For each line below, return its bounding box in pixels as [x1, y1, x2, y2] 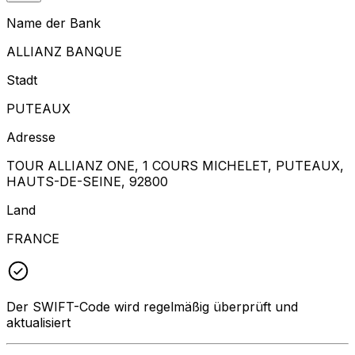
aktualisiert [6, 314, 71, 330]
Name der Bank [6, 14, 101, 31]
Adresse [6, 128, 55, 145]
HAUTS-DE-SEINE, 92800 [6, 173, 168, 189]
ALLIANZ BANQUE [6, 43, 122, 59]
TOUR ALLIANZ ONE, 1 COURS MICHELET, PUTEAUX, [6, 157, 344, 174]
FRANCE [6, 230, 59, 246]
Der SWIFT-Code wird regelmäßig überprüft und [6, 298, 298, 315]
